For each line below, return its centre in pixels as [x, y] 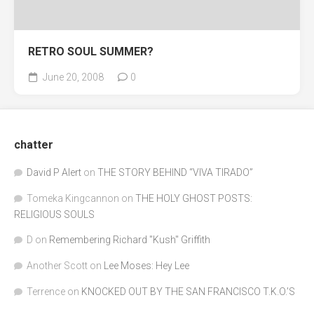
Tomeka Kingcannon [73, 198]
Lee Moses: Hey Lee [146, 266]
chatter [34, 145]
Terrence [46, 292]
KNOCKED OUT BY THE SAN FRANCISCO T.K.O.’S [188, 292]
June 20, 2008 [72, 77]
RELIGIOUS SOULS [54, 214]
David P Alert [54, 172]
